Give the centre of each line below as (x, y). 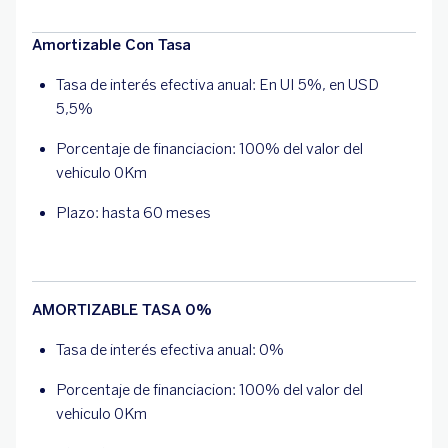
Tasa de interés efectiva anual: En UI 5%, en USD (217, 85)
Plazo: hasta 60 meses (133, 213)
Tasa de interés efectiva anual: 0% (170, 350)
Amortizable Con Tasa (111, 45)
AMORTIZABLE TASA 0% (122, 310)
